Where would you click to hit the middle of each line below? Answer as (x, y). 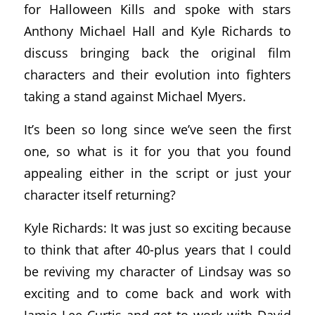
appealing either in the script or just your (157, 173)
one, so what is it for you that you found (157, 151)
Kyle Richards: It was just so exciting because (157, 227)
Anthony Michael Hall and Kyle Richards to (157, 31)
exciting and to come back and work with (157, 292)
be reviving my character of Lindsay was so (157, 271)
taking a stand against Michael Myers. (135, 96)
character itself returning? (99, 194)
